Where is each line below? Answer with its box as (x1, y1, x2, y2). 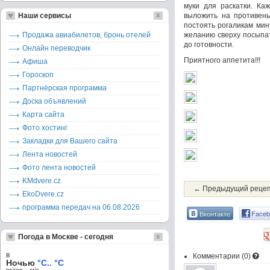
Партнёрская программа (22, 84, 107, 92)
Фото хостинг (22, 124, 67, 132)
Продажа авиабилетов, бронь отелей (22, 31, 151, 39)
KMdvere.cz (22, 177, 61, 185)
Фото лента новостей (22, 163, 96, 172)
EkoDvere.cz (22, 190, 64, 198)
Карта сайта (22, 110, 64, 119)
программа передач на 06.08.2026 (22, 203, 140, 212)
